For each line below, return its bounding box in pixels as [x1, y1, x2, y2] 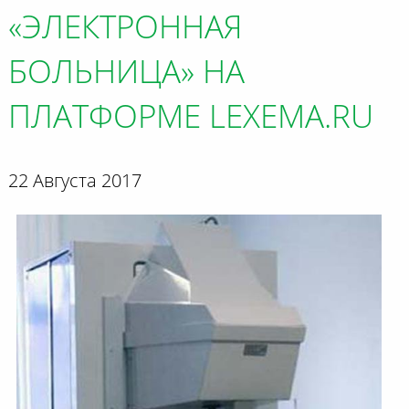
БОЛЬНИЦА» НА [7, 58, 245, 90]
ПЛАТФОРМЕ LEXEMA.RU [7, 103, 373, 135]
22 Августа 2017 [7, 173, 142, 192]
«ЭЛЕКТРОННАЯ [7, 14, 243, 46]
